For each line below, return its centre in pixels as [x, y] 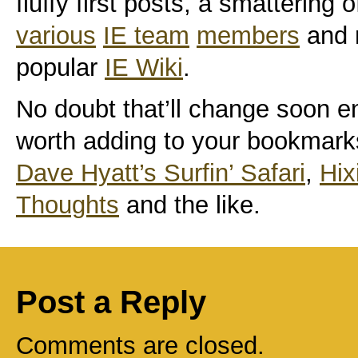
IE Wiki [144, 67]
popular [60, 67]
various [56, 35]
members [248, 35]
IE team [146, 35]
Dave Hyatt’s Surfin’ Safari [161, 173]
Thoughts [68, 205]
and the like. [190, 205]
